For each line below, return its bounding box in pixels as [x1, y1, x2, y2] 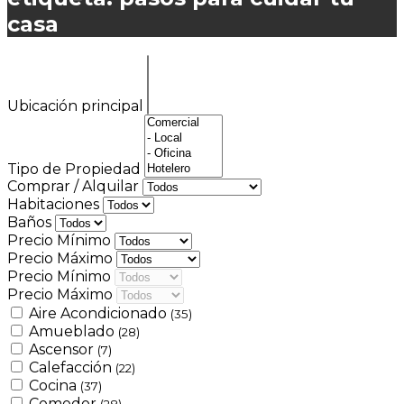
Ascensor [29, 340, 97, 358]
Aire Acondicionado [29, 304, 170, 322]
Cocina [29, 376, 80, 394]
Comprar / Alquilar [7, 177, 142, 195]
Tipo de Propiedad [7, 160, 144, 178]
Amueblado [29, 322, 118, 340]
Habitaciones [7, 195, 103, 213]
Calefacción [29, 358, 115, 376]
